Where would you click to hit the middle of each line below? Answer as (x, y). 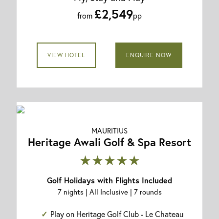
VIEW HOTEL (66, 55)
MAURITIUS (109, 130)
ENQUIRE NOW (149, 55)
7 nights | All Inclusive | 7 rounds (109, 191)
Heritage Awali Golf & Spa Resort (109, 142)
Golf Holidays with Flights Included (109, 180)
